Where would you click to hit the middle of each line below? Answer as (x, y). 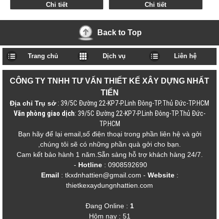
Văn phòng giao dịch (44, 114)
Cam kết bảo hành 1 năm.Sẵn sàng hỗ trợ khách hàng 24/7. (109, 155)
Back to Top (119, 32)
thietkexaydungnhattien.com (109, 186)
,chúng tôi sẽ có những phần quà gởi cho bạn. (109, 144)
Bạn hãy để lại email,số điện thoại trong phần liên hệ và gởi (109, 134)
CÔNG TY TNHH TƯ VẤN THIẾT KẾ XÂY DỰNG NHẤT (109, 81)
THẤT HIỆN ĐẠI (57, 13)
